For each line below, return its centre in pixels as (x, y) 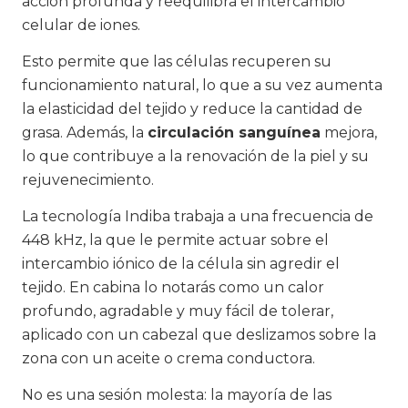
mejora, (349, 132)
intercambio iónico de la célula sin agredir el (181, 263)
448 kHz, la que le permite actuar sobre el (175, 240)
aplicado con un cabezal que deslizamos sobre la (199, 334)
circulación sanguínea (234, 132)
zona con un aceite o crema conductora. (168, 358)
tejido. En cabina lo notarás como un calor (173, 287)
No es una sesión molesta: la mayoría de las (177, 394)
